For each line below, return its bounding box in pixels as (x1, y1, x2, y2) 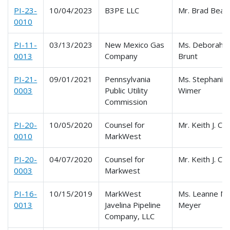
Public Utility (105, 85, 148, 95)
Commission (105, 96, 148, 107)
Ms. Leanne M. (178, 188, 229, 199)
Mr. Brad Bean (178, 5, 229, 15)
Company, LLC (105, 210, 155, 221)
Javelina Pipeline (105, 199, 161, 210)
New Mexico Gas (105, 39, 165, 50)
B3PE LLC (105, 5, 140, 15)
